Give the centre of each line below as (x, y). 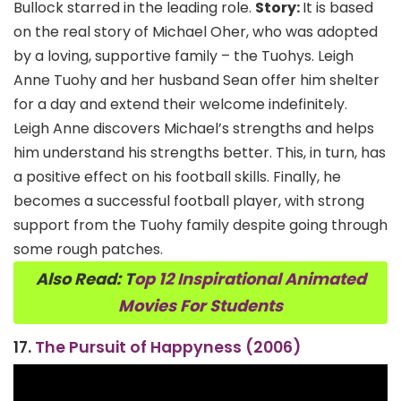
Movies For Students (200, 305)
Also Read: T (85, 278)
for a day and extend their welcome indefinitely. (182, 104)
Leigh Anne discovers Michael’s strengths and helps (194, 128)
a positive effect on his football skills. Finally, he (177, 176)
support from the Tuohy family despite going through (200, 225)
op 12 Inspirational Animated (250, 278)
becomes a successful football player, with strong (189, 200)
